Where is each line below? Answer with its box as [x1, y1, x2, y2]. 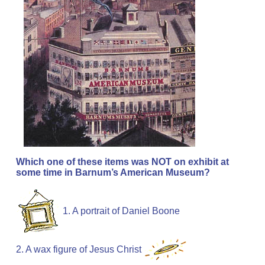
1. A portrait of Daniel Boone [63, 206, 180, 216]
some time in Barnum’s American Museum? [16, 167, 210, 178]
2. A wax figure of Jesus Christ [16, 244, 141, 255]
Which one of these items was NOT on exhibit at [16, 157, 229, 167]
